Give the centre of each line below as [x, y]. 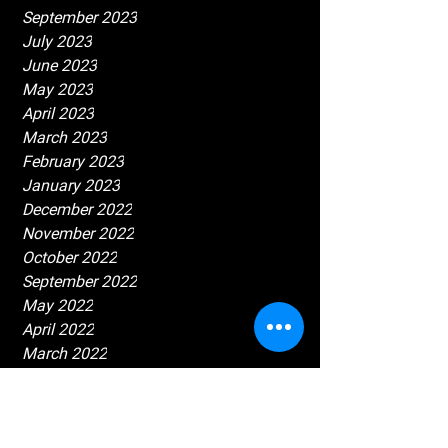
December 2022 [77, 209]
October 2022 [69, 257]
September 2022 [79, 281]
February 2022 [73, 377]
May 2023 [57, 89]
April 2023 [58, 113]
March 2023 [64, 137]
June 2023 [59, 65]
